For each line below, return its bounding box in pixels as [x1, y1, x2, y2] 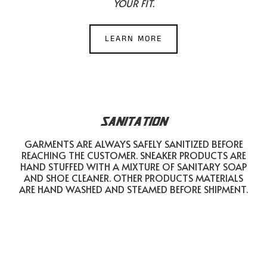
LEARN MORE [105, 33, 162, 45]
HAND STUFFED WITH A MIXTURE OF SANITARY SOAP [20, 160, 247, 173]
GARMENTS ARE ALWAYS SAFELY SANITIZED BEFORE [24, 137, 243, 150]
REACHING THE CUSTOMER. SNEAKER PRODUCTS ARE [21, 148, 246, 162]
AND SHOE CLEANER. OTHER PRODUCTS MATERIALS [24, 171, 243, 184]
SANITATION [100, 114, 167, 128]
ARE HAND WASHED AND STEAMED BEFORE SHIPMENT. [19, 182, 248, 195]
